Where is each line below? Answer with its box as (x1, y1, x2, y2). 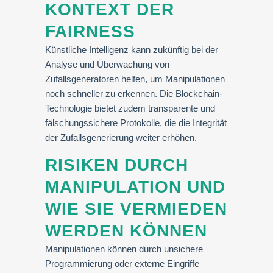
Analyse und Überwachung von (45, 59, 169, 69)
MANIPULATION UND (45, 177, 225, 196)
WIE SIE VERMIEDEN (45, 199, 227, 218)
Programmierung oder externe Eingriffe (45, 258, 199, 269)
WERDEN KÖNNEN (45, 221, 207, 240)
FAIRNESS (45, 22, 135, 41)
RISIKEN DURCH (45, 155, 188, 174)
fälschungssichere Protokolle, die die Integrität (45, 118, 227, 128)
